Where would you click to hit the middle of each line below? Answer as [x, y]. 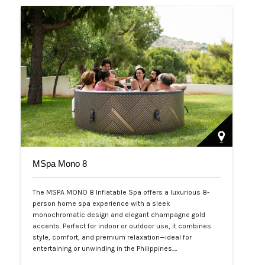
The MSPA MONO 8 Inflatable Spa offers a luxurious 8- [121, 193]
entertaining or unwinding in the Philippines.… [105, 249]
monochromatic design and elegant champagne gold [119, 215]
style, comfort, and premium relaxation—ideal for [112, 237]
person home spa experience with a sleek [101, 204]
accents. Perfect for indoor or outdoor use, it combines [122, 226]
